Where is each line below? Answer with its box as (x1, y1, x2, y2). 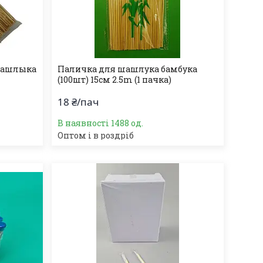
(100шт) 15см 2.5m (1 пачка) (57, 74, 171, 85)
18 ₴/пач (57, 95, 99, 109)
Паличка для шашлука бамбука (57, 63, 197, 75)
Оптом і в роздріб (57, 130, 134, 141)
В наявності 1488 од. (57, 117, 143, 129)
